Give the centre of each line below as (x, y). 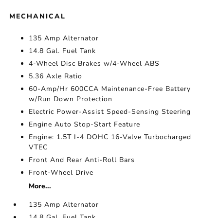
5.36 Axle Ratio (56, 76)
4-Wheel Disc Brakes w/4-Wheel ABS (94, 64)
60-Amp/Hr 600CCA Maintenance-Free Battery (110, 89)
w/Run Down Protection (71, 99)
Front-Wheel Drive (61, 173)
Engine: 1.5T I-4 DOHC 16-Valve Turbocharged (110, 137)
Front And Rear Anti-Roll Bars (82, 160)
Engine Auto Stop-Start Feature (85, 125)
